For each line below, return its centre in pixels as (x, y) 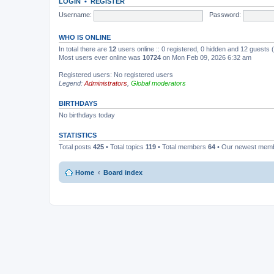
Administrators (106, 83)
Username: (75, 15)
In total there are (84, 49)
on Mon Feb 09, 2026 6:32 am (206, 57)
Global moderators (158, 83)
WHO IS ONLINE (85, 37)
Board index (123, 172)
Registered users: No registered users (116, 75)
